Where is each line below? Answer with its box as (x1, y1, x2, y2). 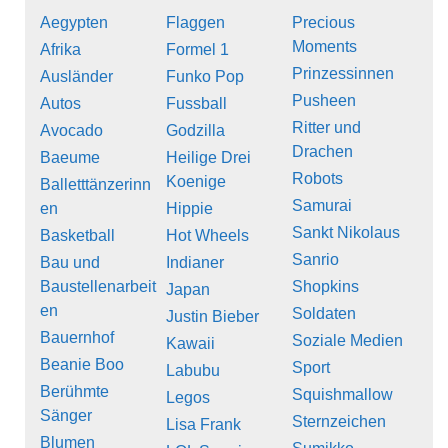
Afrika (40, 41, 81, 59)
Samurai (292, 197, 352, 215)
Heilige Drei (166, 149, 251, 167)
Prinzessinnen (292, 65, 394, 83)
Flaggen (166, 14, 225, 32)
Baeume (40, 149, 100, 167)
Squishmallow (292, 386, 393, 404)
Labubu (166, 362, 220, 380)
